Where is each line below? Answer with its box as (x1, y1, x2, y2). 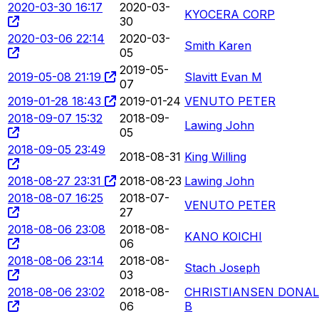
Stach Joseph (184, 260, 260, 275)
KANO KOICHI (184, 229, 262, 244)
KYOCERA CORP (184, 6, 275, 21)
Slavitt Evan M (184, 69, 262, 84)
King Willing (184, 149, 246, 164)
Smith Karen (184, 38, 251, 53)
